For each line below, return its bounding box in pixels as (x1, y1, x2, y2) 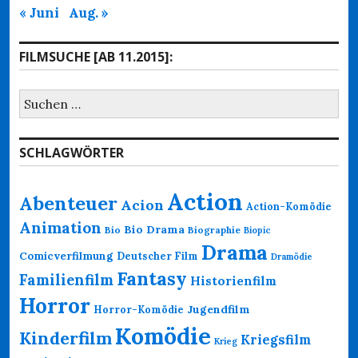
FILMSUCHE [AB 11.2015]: (19, 47, 173, 66)
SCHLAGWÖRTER (19, 143, 124, 161)
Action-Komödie (246, 199, 332, 213)
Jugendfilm (187, 301, 250, 316)
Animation (19, 217, 101, 237)
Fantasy (117, 266, 187, 290)
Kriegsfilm (241, 331, 311, 348)
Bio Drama (124, 221, 185, 237)
